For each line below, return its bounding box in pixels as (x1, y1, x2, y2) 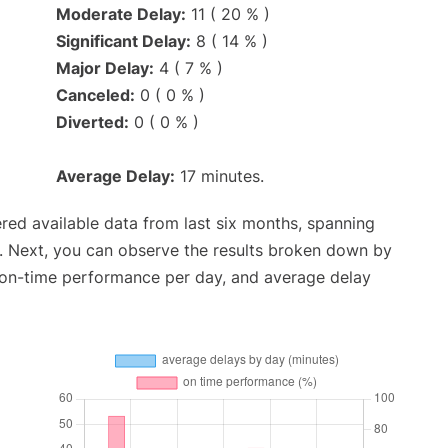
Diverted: (56, 111, 129, 132)
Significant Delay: (56, 30, 191, 51)
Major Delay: (56, 57, 154, 78)
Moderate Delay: (56, 3, 186, 24)
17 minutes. (175, 165, 264, 186)
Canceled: (56, 84, 135, 105)
